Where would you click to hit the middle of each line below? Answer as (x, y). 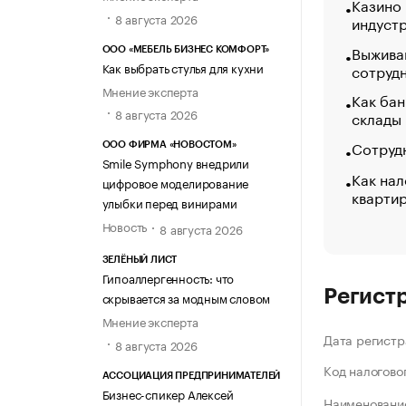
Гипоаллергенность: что (168, 278)
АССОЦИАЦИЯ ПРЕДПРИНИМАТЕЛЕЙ (191, 375)
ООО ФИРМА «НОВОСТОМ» (169, 145)
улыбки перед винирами (169, 203)
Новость (125, 226)
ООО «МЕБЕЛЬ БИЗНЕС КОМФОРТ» (186, 49)
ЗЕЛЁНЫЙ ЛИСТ (140, 260)
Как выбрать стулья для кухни (183, 67)
